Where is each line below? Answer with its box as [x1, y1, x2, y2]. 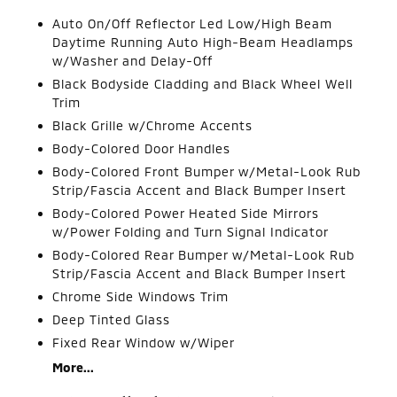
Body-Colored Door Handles [52, 141, 231, 156]
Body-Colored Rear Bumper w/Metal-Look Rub [52, 247, 355, 262]
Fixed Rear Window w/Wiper [52, 335, 236, 350]
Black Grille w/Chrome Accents [52, 118, 253, 133]
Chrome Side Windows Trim [52, 289, 230, 304]
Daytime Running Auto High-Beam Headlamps [52, 35, 354, 50]
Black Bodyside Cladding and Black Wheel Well [52, 76, 354, 91]
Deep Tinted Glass [52, 312, 171, 327]
